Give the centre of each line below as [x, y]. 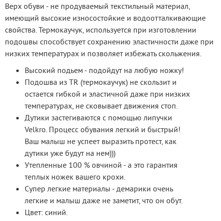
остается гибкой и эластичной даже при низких [107, 93]
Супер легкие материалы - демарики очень [99, 188]
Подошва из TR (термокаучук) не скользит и [101, 82]
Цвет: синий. [46, 212]
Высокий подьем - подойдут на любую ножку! [104, 70]
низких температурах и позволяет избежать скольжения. [103, 53]
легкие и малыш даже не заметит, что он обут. [104, 200]
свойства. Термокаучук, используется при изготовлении [101, 29]
